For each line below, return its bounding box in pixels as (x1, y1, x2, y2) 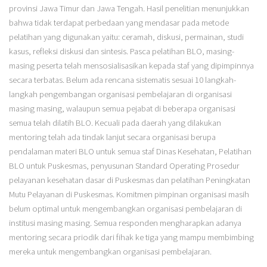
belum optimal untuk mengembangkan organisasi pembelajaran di (8, 203, 242, 215)
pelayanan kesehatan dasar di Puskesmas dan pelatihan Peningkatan (8, 175, 250, 186)
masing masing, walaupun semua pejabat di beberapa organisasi (8, 103, 235, 114)
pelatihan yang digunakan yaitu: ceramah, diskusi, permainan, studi (8, 32, 244, 43)
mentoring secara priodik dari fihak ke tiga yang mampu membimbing (8, 232, 254, 243)
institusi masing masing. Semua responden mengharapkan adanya (8, 218, 241, 229)
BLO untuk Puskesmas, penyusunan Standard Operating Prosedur (8, 160, 240, 172)
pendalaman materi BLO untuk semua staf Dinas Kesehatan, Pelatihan (8, 146, 252, 157)
